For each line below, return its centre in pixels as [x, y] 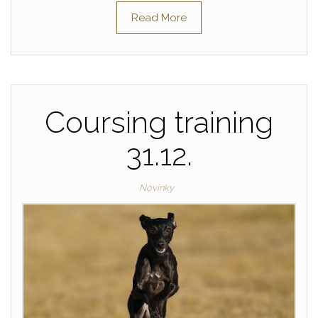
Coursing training [159, 122]
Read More [159, 17]
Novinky [156, 187]
